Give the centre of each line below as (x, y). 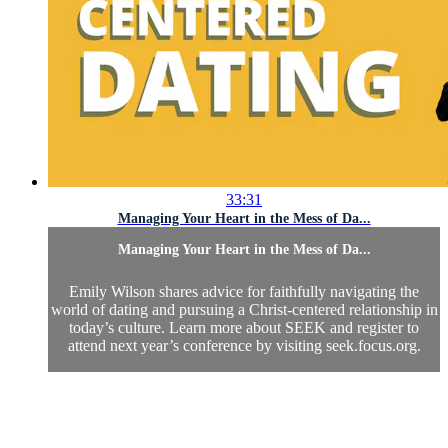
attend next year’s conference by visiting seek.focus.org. (244, 345)
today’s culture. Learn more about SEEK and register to (244, 327)
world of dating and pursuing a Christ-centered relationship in (244, 309)
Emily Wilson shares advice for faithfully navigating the (244, 291)
